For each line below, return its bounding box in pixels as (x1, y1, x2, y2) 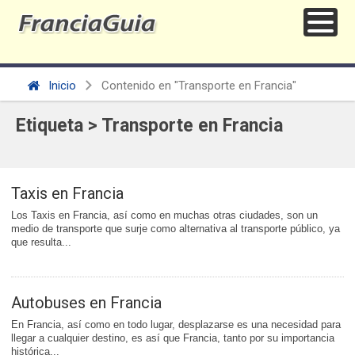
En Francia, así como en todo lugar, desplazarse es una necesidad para (11, 319, 341, 331)
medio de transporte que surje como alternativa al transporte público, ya (11, 223, 340, 235)
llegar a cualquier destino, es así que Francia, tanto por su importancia (11, 332, 334, 345)
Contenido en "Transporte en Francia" (101, 78, 296, 94)
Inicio (45, 78, 76, 94)
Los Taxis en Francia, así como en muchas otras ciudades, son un (11, 209, 318, 222)
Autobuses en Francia (11, 293, 162, 313)
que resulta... (11, 236, 71, 249)
